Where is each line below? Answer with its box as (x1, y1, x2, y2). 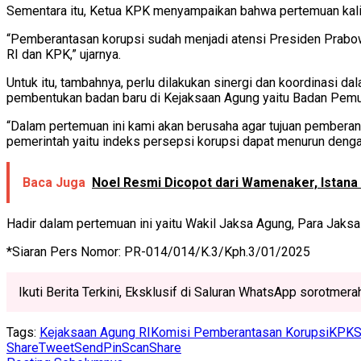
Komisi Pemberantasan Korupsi (151, 325, 329, 341)
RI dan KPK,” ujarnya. (6, 47, 121, 63)
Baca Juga (23, 175, 85, 191)
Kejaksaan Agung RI (39, 325, 151, 341)
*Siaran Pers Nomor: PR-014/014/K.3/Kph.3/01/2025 (6, 244, 310, 260)
